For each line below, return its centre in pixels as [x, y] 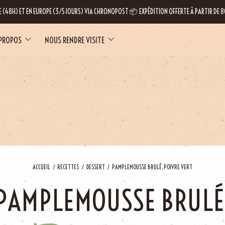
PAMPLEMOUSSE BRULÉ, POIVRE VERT [152, 167]
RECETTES [68, 167]
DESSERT [95, 167]
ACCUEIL [42, 167]
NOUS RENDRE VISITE [74, 40]
